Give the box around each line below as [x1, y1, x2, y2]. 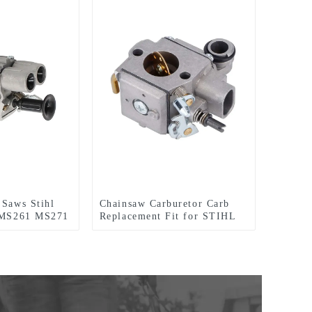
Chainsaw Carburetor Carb [99, 198, 230, 209]
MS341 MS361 [99, 224, 171, 234]
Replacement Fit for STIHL [99, 211, 236, 221]
